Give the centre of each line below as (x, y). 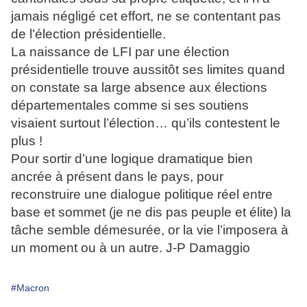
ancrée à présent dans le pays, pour (117, 176)
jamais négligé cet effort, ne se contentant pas (146, 16)
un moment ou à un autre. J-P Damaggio (131, 248)
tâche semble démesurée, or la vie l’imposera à (150, 230)
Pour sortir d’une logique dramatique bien (132, 159)
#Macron (30, 288)
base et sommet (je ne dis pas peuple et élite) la (151, 212)
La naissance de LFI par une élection (120, 52)
